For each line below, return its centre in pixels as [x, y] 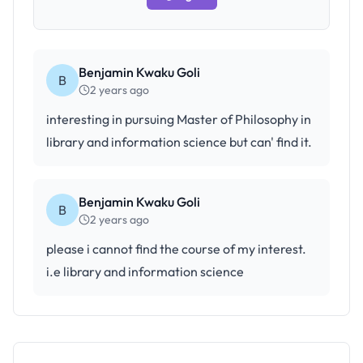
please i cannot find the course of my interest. [176, 249]
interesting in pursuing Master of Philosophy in [179, 119]
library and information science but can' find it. [179, 142]
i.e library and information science [145, 271]
